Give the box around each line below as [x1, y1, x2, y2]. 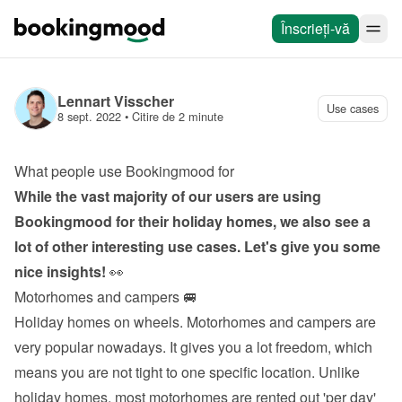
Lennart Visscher [57, 91, 174, 111]
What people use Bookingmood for [14, 161, 234, 181]
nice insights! [14, 261, 106, 282]
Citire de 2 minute [132, 108, 223, 125]
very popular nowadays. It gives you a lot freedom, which [14, 336, 372, 357]
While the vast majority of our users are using [14, 186, 321, 206]
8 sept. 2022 [57, 108, 121, 125]
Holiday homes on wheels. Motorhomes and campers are [14, 311, 376, 332]
